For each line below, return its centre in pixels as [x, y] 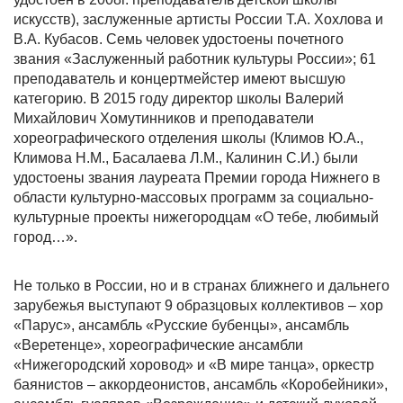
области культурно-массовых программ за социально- [193, 197]
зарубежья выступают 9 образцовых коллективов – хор [198, 305]
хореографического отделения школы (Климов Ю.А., [188, 138]
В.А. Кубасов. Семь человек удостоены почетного [179, 39]
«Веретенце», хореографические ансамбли [158, 345]
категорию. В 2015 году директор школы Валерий [179, 99]
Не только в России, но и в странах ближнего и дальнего [201, 286]
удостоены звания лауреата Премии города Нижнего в [197, 178]
